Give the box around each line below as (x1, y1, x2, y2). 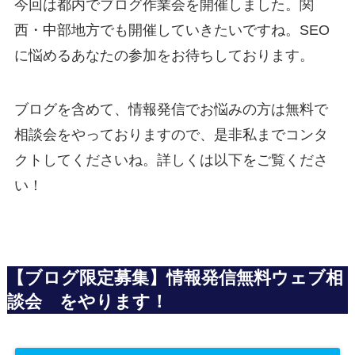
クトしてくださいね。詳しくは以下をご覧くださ (13, 152, 328, 169)
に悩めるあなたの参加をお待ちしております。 (13, 48, 314, 64)
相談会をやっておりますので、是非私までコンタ (13, 127, 328, 143)
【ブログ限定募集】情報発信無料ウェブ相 (6, 269, 343, 288)
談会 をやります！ (6, 292, 168, 312)
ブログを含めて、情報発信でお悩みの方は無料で (13, 101, 328, 118)
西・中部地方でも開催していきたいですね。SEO (13, 22, 330, 39)
